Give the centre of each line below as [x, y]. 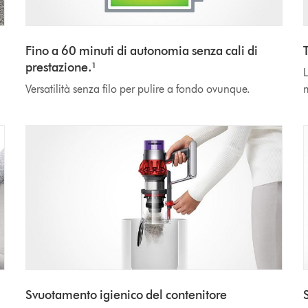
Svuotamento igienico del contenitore [126, 295]
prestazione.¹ [61, 68]
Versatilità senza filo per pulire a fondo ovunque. [138, 89]
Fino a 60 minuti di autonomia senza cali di [142, 51]
